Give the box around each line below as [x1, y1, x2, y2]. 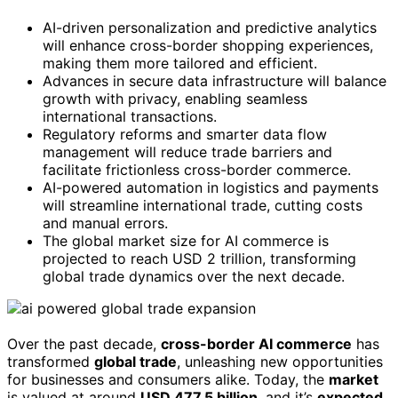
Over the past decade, [7, 334, 161, 353]
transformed [7, 352, 94, 370]
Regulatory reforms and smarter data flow [43, 124, 327, 143]
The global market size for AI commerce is [43, 231, 329, 250]
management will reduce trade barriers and [43, 142, 332, 161]
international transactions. [43, 107, 217, 125]
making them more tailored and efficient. [43, 53, 317, 72]
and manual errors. [43, 213, 168, 232]
